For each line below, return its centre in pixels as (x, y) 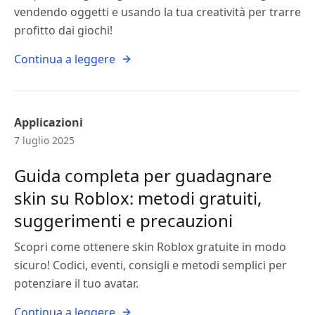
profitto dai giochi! (63, 30)
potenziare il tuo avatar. (76, 283)
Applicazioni (49, 122)
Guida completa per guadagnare (143, 175)
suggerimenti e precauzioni (123, 220)
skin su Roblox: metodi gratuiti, (138, 198)
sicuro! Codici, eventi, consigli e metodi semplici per (150, 265)
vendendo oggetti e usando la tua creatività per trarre (157, 12)
